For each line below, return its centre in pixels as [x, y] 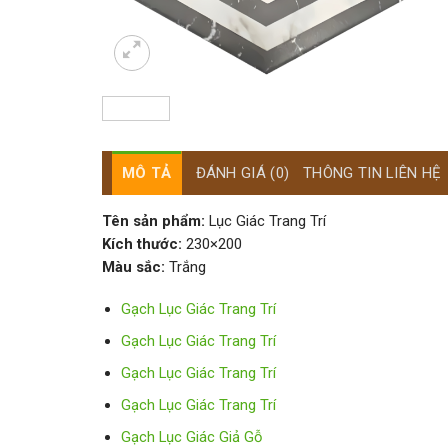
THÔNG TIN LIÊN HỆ [372, 172]
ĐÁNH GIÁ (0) [242, 172]
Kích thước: [142, 243]
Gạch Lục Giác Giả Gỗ [192, 436]
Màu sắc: [133, 266]
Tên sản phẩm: [153, 220]
